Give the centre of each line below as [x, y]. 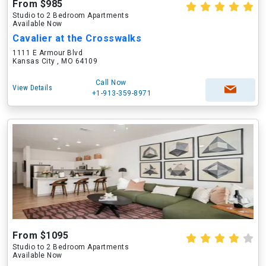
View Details [32, 88]
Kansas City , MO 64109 [55, 61]
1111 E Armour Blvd [47, 53]
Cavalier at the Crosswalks [77, 38]
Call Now [111, 83]
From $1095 [40, 235]
